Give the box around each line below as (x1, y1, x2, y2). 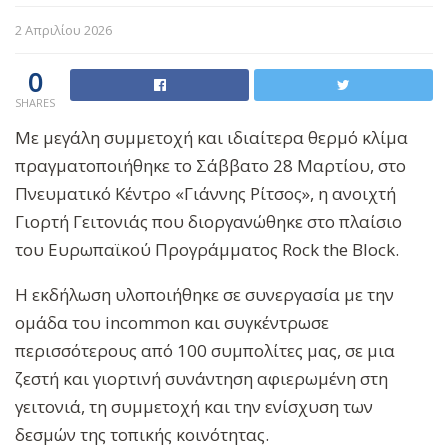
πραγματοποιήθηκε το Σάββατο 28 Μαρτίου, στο (15, 153, 406, 177)
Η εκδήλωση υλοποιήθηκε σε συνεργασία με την (15, 282, 394, 306)
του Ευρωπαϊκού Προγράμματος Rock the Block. (15, 237, 399, 261)
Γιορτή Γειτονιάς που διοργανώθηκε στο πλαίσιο (15, 209, 402, 233)
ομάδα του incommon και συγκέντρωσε (15, 310, 329, 334)
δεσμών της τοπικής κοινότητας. (15, 422, 269, 446)
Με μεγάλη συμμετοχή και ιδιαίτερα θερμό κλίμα (15, 125, 408, 149)
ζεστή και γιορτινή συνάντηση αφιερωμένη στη (15, 366, 388, 390)
